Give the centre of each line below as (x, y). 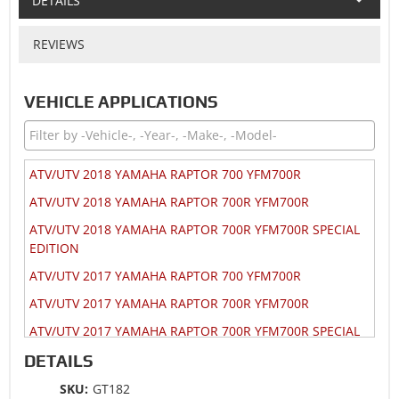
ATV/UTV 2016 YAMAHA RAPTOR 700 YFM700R (165, 377)
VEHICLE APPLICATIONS (121, 101)
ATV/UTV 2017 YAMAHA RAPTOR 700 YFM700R (165, 275)
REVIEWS (58, 44)
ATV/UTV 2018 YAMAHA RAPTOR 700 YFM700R (165, 174)
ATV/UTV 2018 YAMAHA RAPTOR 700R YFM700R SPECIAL (195, 229)
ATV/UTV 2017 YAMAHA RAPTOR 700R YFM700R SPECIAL (195, 330)
